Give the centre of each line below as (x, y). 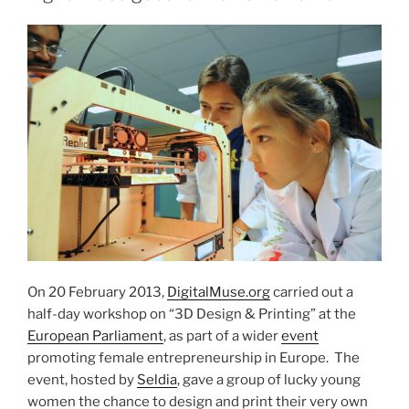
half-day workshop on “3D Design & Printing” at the (192, 314)
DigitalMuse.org (219, 292)
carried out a (312, 292)
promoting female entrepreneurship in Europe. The (194, 357)
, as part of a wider (222, 336)
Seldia (157, 379)
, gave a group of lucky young (269, 379)
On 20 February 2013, (97, 292)
